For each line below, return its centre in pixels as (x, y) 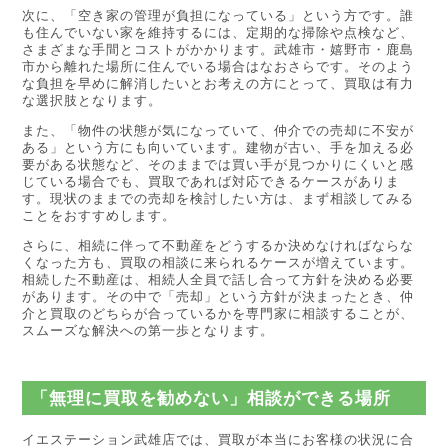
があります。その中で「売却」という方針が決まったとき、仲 (218, 296)
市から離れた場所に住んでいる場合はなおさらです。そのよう (218, 67)
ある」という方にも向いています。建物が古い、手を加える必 (218, 147)
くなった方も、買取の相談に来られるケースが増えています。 (218, 262)
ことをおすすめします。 (99, 215)
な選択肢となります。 (92, 101)
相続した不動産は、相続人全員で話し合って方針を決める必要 (218, 279)
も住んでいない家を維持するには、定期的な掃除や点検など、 (218, 33)
